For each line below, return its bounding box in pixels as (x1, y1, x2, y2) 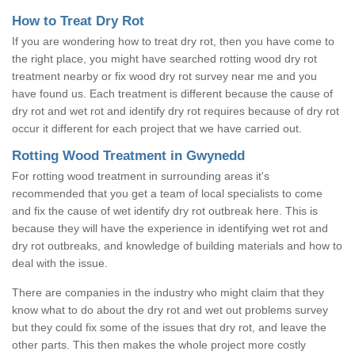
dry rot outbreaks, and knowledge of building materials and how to (12, 239, 342, 252)
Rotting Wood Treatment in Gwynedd (12, 147, 245, 163)
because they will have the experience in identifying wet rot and (12, 221, 328, 235)
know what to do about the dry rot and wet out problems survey (12, 303, 328, 316)
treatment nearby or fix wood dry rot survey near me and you (12, 69, 317, 82)
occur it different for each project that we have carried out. (12, 121, 302, 135)
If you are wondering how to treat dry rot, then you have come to (12, 34, 334, 48)
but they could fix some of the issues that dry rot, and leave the (12, 320, 326, 334)
